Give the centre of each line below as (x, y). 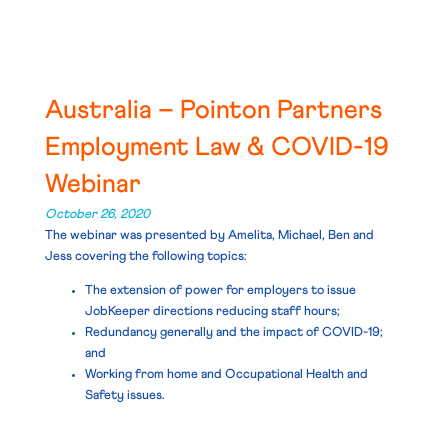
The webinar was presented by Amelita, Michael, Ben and (209, 235)
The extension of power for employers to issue (220, 290)
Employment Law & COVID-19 (216, 147)
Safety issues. (124, 395)
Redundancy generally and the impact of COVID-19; (233, 332)
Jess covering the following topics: (145, 256)
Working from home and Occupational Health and (226, 374)
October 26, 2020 (97, 214)
